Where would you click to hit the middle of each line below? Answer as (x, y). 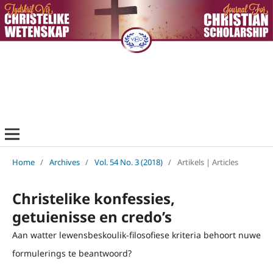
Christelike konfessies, (93, 198)
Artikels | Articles (207, 162)
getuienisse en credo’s (92, 216)
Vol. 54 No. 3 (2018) (128, 162)
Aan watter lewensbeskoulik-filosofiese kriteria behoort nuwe (136, 235)
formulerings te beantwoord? (72, 253)
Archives (64, 162)
